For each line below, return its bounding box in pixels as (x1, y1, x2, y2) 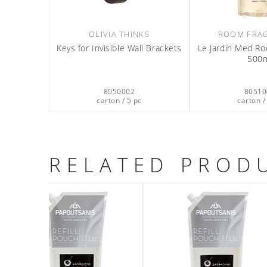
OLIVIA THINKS (89, 29, 150, 39)
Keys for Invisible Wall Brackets (57, 42, 182, 54)
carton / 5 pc (97, 95, 142, 105)
